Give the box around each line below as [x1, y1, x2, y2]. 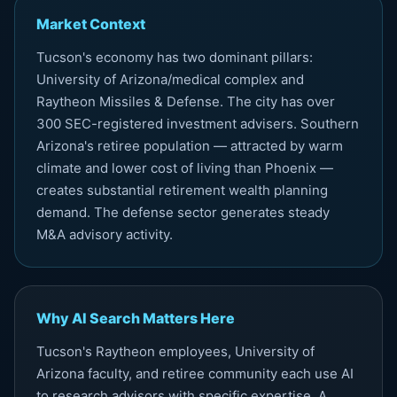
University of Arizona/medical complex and [36, 71, 304, 88]
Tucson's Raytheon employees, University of [36, 343, 315, 360]
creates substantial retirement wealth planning [36, 182, 328, 198]
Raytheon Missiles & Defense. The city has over [36, 93, 335, 110]
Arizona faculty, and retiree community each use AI [36, 365, 354, 382]
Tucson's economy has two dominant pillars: [36, 49, 313, 66]
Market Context [36, 15, 145, 33]
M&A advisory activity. [36, 226, 173, 243]
